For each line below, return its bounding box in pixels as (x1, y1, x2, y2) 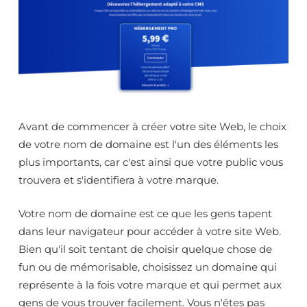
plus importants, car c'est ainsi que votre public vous (19, 156, 283, 169)
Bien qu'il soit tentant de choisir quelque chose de (19, 242, 272, 256)
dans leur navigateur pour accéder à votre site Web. (19, 224, 281, 238)
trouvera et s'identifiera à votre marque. (19, 173, 219, 187)
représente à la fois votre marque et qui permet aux (19, 278, 282, 291)
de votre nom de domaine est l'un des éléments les (19, 138, 278, 151)
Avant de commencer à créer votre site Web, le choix (19, 120, 286, 134)
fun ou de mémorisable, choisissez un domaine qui (19, 260, 277, 273)
